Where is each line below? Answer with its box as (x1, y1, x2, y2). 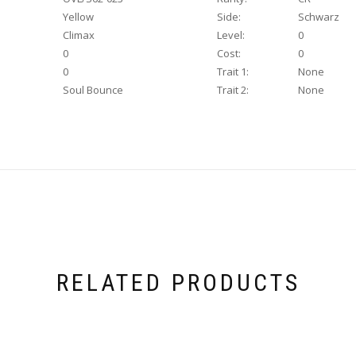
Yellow (63, 10, 94, 25)
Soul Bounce (63, 83, 123, 98)
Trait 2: (217, 83, 249, 98)
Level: (217, 28, 245, 43)
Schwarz (298, 10, 339, 25)
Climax (63, 28, 95, 43)
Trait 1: (217, 64, 249, 79)
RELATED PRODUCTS (56, 269, 300, 297)
